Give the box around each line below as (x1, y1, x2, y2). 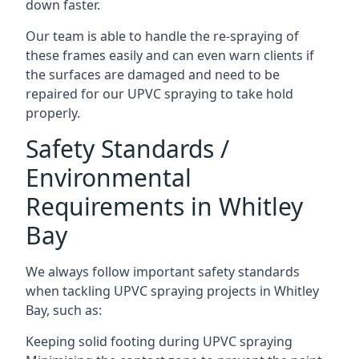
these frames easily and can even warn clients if (26, 46, 314, 64)
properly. (26, 103, 80, 122)
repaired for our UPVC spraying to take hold (26, 84, 293, 103)
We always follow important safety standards (26, 262, 300, 280)
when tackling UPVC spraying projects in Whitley (26, 281, 319, 300)
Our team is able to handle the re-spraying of (26, 26, 299, 45)
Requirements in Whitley (26, 189, 303, 223)
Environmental (26, 160, 192, 194)
